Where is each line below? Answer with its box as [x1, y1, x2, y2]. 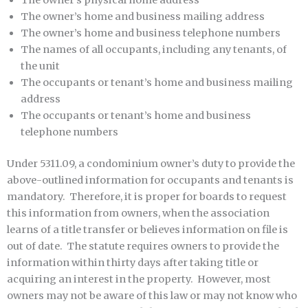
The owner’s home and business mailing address [21, 10, 265, 23]
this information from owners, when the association [7, 206, 269, 219]
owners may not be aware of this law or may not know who [7, 289, 297, 302]
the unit [21, 60, 60, 73]
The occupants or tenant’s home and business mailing [21, 76, 293, 89]
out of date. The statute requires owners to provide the [7, 239, 279, 252]
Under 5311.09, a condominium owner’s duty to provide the [7, 157, 295, 170]
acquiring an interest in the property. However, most [7, 272, 271, 285]
